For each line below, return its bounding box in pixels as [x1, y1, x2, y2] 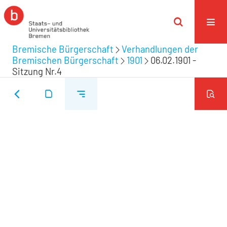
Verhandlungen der [122, 44, 198, 55]
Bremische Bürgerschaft [12, 44, 113, 55]
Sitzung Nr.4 [12, 66, 62, 77]
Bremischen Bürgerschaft [12, 55, 119, 66]
